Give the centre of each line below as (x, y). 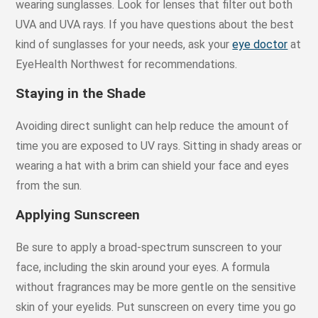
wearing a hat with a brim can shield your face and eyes (153, 165)
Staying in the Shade (81, 93)
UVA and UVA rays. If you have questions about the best (155, 24)
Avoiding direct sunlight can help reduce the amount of (153, 126)
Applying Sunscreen (78, 214)
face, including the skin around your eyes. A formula (143, 267)
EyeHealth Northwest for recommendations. (128, 64)
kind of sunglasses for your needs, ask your (124, 44)
